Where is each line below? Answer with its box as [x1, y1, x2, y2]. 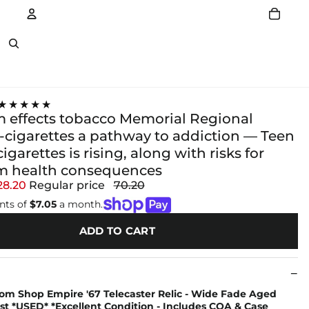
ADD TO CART [79, 224, 155, 238]
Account [32, 40, 83, 55]
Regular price [28, 178, 108, 192]
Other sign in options [88, 67, 191, 79]
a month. [56, 198, 103, 211]
